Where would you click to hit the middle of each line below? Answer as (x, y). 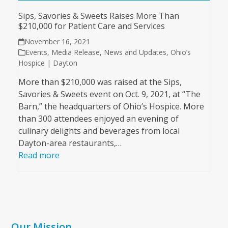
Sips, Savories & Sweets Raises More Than (98, 16)
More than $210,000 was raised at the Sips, (100, 82)
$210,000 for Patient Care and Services (91, 26)
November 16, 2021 (58, 42)
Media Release (75, 52)
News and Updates (135, 52)
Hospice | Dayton (48, 63)
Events (36, 52)
